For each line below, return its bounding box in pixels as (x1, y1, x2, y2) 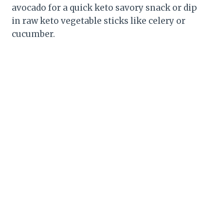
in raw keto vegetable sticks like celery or (12, 15, 185, 26)
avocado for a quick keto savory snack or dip (12, 2, 197, 13)
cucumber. (12, 28, 55, 39)
